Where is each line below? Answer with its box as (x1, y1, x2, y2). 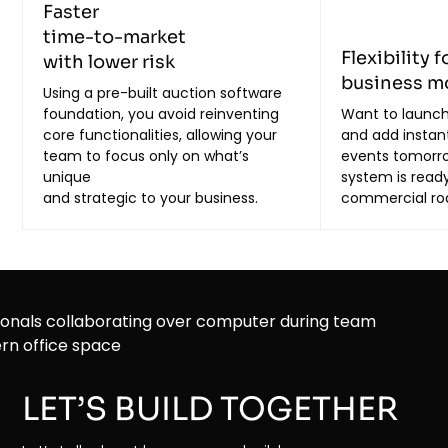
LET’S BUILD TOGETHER (22, 389, 399, 430)
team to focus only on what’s (43, 146, 250, 167)
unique (43, 167, 92, 188)
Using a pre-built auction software (43, 83, 283, 104)
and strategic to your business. (43, 188, 259, 209)
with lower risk (43, 51, 176, 74)
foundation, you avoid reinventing (43, 104, 280, 125)
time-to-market (43, 26, 187, 49)
